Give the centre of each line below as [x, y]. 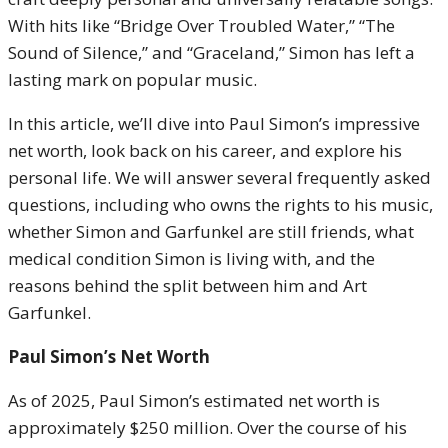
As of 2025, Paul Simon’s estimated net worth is [194, 400]
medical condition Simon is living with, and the [191, 258]
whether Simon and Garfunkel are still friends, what [211, 231]
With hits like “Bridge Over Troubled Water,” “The [201, 25]
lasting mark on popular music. [132, 79]
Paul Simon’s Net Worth [109, 356]
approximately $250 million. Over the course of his [207, 427]
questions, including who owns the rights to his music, [220, 204]
